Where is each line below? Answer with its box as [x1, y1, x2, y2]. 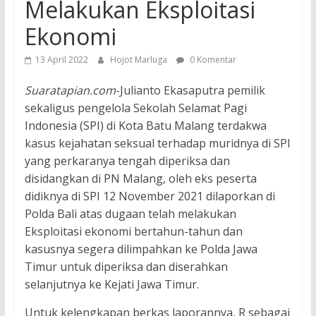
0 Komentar [187, 53, 236, 66]
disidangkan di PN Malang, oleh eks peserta [24, 170, 257, 186]
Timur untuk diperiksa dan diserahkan [24, 258, 228, 274]
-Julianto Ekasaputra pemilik [115, 82, 265, 98]
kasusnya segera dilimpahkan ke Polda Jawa [24, 241, 257, 257]
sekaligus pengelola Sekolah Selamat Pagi [24, 99, 247, 116]
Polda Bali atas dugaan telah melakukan [24, 205, 236, 221]
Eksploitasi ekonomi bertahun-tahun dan [24, 223, 243, 239]
